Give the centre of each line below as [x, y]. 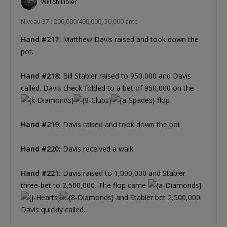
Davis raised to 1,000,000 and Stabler [123, 173]
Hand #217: [41, 40]
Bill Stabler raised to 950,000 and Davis [126, 76]
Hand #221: [41, 173]
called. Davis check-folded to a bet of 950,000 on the [107, 88]
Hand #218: [41, 76]
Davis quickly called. [53, 210]
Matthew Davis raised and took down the [130, 40]
